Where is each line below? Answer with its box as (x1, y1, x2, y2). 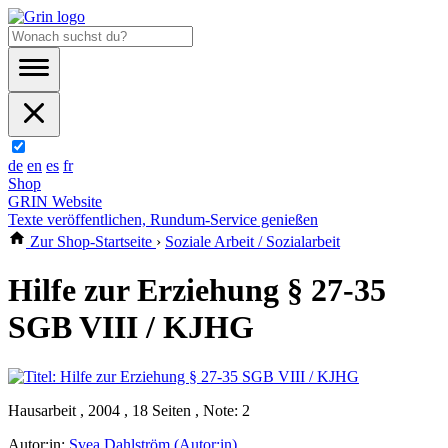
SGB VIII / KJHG (8, 309, 254, 346)
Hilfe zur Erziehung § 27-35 (8, 272, 386, 309)
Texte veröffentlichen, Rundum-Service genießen (8, 211, 318, 228)
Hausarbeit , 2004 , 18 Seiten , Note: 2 (8, 401, 250, 419)
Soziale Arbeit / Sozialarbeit (165, 233, 340, 250)
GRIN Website (8, 193, 102, 210)
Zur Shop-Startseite (26, 233, 156, 250)
